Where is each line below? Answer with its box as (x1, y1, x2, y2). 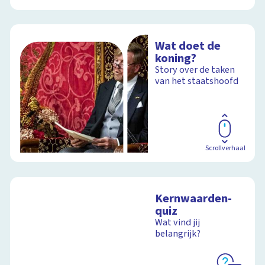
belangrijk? (155, 227, 201, 240)
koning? (155, 50, 197, 67)
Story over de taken (155, 63, 235, 77)
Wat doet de (155, 37, 221, 55)
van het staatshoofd (155, 75, 239, 88)
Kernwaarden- (155, 189, 232, 207)
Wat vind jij (155, 215, 201, 229)
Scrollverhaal (205, 143, 245, 153)
